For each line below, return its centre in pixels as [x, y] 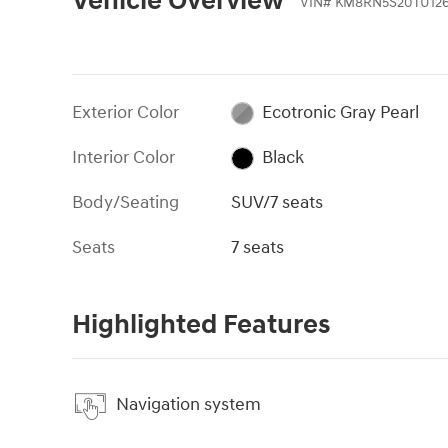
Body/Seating [125, 202]
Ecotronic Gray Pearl [340, 112]
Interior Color [123, 157]
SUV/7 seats [277, 202]
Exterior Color [125, 112]
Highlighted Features [201, 324]
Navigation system [188, 405]
